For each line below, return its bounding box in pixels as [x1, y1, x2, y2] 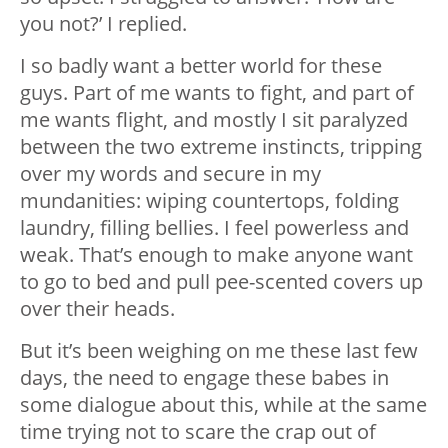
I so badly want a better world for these [20, 52, 382, 80]
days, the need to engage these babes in [20, 364, 389, 392]
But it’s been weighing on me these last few [20, 337, 418, 365]
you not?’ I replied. [20, 10, 187, 38]
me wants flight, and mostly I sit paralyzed [20, 106, 408, 134]
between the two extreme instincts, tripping [20, 133, 422, 161]
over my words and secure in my [20, 160, 321, 188]
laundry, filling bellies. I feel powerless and [20, 214, 409, 242]
